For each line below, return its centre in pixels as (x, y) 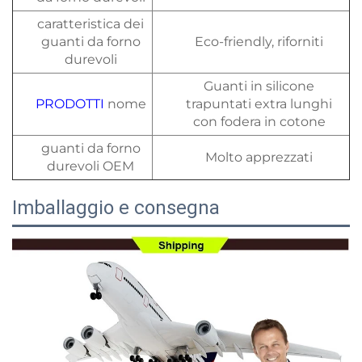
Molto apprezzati (259, 158)
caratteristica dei (90, 24)
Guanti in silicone (259, 86)
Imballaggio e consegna (116, 208)
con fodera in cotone (259, 122)
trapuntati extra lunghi (259, 104)
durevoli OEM (90, 166)
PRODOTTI (71, 104)
